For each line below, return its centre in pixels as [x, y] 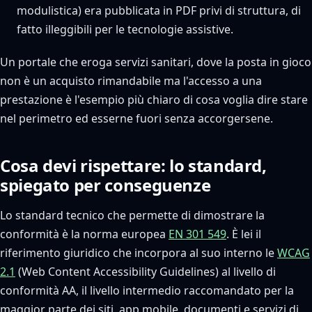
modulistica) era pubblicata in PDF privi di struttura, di [159, 10]
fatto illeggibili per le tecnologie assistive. [125, 29]
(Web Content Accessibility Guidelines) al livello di [146, 272]
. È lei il [244, 234]
